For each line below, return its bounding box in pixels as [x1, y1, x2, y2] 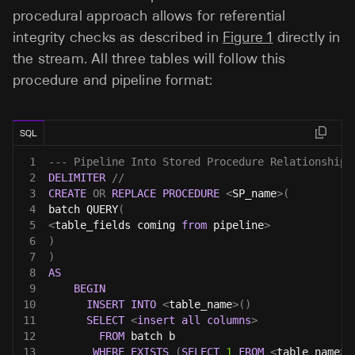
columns [207, 313, 251, 326]
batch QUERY [48, 202, 118, 216]
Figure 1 [222, 28, 273, 46]
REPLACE [112, 186, 156, 200]
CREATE [48, 186, 86, 200]
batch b [124, 329, 175, 342]
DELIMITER [48, 170, 105, 184]
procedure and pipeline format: [13, 71, 213, 89]
